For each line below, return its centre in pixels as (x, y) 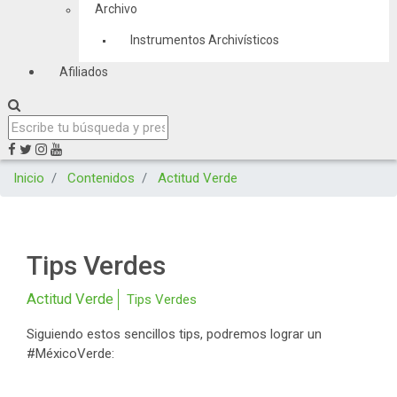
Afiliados (83, 72)
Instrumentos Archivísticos (204, 40)
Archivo (116, 9)
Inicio (29, 178)
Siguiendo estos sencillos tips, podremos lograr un (174, 334)
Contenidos (101, 178)
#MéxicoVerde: (70, 354)
